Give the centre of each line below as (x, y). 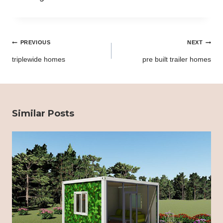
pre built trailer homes (177, 59)
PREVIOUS (35, 43)
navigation (37, 52)
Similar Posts (43, 114)
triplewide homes (39, 59)
